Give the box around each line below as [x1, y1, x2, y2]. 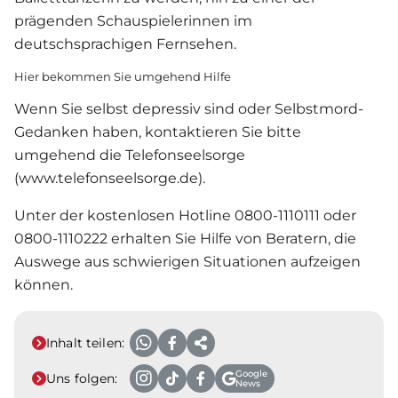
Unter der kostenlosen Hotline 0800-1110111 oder [14, 206, 356, 224]
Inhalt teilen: [46, 334, 124, 351]
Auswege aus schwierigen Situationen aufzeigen [14, 252, 361, 270]
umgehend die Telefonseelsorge [14, 146, 245, 163]
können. [14, 275, 73, 293]
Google [235, 367, 267, 379]
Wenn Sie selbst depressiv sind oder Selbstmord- [14, 99, 363, 117]
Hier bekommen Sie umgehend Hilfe [14, 69, 231, 84]
